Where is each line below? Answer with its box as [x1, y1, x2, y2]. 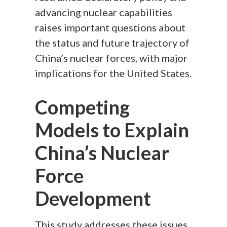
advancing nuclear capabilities [35, 6, 173, 18]
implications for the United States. [35, 66, 192, 79]
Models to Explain [35, 118, 190, 141]
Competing [35, 95, 130, 119]
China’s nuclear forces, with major [35, 51, 188, 64]
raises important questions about [35, 21, 186, 33]
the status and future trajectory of [35, 36, 190, 49]
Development [35, 186, 152, 210]
